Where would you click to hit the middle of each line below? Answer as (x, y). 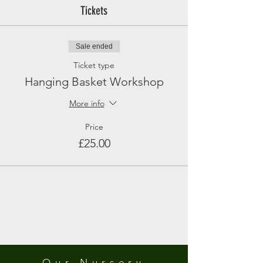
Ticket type (94, 65)
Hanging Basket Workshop (94, 82)
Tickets (94, 11)
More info (87, 104)
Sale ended (94, 46)
